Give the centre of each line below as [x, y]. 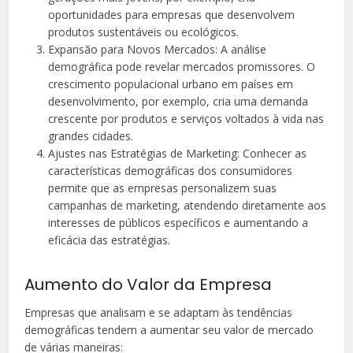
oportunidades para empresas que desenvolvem [172, 15]
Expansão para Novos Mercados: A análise [158, 50]
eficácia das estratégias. [110, 240]
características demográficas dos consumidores [171, 171]
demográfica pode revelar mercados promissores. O [182, 67]
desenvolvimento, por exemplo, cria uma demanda [178, 102]
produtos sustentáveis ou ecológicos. [144, 32]
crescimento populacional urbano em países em [171, 84]
